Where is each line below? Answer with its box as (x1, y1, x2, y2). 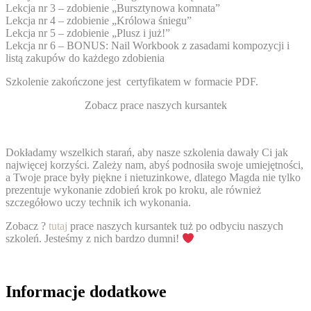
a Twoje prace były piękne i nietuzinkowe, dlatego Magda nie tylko (6, 171, 301, 183)
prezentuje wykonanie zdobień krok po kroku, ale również (6, 183, 261, 196)
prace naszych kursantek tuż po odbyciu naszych (67, 219, 283, 232)
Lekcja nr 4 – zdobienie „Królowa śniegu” (6, 14, 192, 26)
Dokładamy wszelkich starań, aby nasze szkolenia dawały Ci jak (6, 146, 288, 158)
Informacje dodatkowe (6, 283, 167, 301)
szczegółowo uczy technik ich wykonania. (6, 196, 191, 208)
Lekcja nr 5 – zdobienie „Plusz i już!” (6, 26, 170, 39)
